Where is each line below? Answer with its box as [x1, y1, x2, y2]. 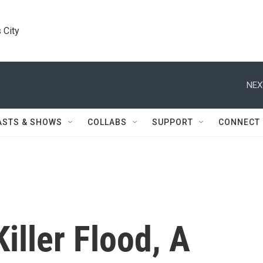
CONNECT [218, 117, 260, 127]
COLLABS [87, 117, 127, 127]
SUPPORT [152, 117, 193, 127]
